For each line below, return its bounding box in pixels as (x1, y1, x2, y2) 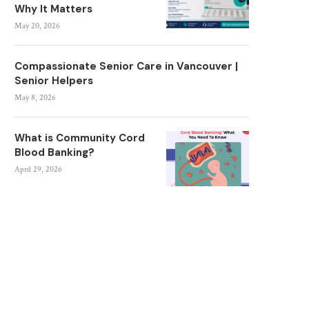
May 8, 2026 (14, 92, 56, 103)
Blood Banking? (14, 146, 94, 159)
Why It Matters (14, 2, 92, 16)
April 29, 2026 (14, 164, 62, 175)
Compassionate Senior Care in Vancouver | (14, 59, 238, 73)
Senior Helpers (14, 74, 93, 88)
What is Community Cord (14, 131, 145, 145)
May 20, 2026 (14, 21, 60, 31)
